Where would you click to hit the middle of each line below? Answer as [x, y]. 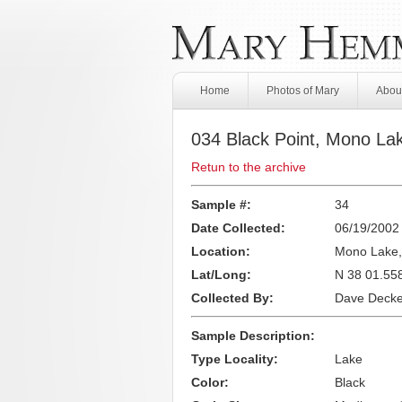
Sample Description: [253, 336]
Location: [221, 251]
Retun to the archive [249, 167]
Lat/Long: [221, 275]
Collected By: [232, 298]
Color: [210, 382]
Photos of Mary [303, 91]
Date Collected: [238, 228]
